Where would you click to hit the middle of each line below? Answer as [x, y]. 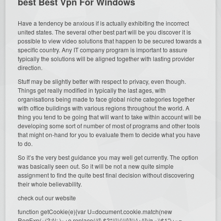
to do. [25, 143]
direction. [30, 67]
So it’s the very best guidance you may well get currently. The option [108, 157]
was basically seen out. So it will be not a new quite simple [96, 166]
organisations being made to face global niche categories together [107, 99]
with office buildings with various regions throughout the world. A [104, 108]
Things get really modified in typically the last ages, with [92, 90]
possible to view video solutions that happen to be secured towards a [110, 40]
